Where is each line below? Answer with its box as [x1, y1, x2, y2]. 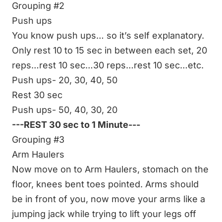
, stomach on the [137, 164, 209, 175]
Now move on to [12, 164, 85, 175]
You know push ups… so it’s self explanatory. [12, 30, 204, 41]
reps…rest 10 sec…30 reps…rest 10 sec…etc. [12, 60, 204, 71]
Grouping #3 [12, 134, 64, 145]
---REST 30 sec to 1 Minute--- [12, 119, 140, 130]
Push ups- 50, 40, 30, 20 [12, 105, 117, 115]
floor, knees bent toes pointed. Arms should [12, 179, 199, 190]
